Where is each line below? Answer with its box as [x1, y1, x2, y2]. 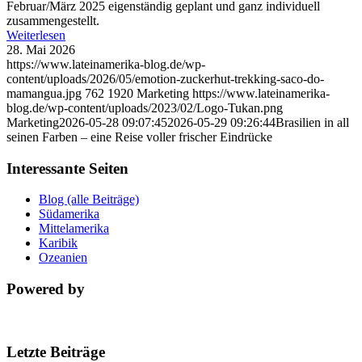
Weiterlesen [6, 28, 65, 42]
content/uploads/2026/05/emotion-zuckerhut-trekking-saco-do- [6, 72, 324, 86]
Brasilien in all [276, 116, 349, 129]
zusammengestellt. [6, 14, 99, 27]
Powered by [6, 280, 85, 298]
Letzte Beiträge [6, 343, 105, 360]
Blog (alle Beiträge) [39, 192, 139, 207]
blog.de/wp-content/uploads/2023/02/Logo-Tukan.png [6, 101, 283, 115]
